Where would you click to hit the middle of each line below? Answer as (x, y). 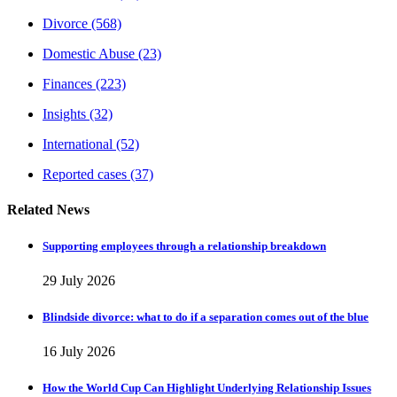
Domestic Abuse (89, 54)
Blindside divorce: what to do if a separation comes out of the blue (206, 317)
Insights (64, 114)
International (78, 144)
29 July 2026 (79, 280)
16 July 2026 (79, 352)
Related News (48, 209)
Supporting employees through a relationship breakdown (184, 245)
